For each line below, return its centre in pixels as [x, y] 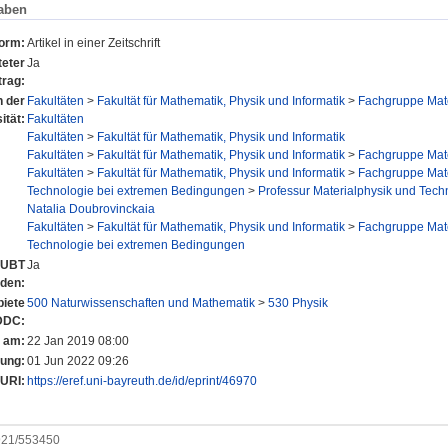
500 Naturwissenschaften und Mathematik [141, 302]
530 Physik [298, 302]
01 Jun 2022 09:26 [78, 360]
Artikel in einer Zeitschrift [93, 42]
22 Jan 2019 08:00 [78, 340]
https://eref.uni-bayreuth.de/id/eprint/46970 [142, 380]
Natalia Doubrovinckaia [91, 208]
